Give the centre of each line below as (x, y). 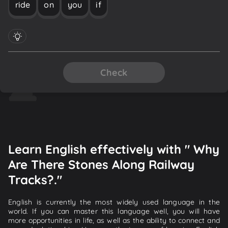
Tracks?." (35, 179)
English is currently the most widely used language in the (114, 202)
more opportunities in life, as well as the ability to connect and (114, 220)
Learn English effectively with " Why (114, 149)
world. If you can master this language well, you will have (114, 211)
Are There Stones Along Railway (101, 164)
